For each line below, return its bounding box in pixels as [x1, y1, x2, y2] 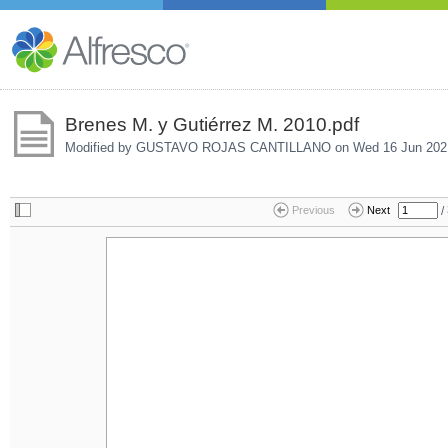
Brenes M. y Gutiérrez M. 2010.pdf [64, 113, 359, 135]
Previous [291, 204, 335, 217]
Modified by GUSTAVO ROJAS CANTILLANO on [64, 139, 353, 155]
